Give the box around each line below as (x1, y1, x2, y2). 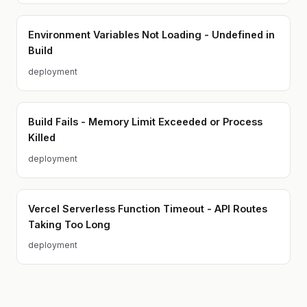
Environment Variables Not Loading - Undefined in (28, 29, 275, 41)
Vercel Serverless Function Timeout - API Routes (28, 202, 267, 214)
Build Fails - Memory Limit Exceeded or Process (28, 116, 262, 127)
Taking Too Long (28, 218, 110, 230)
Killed (28, 132, 56, 143)
